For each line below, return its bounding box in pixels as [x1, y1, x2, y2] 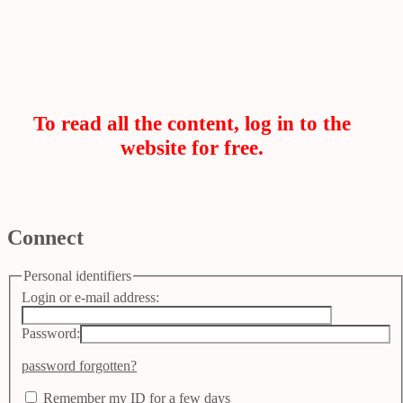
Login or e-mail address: [22, 289, 159, 305]
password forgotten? [22, 357, 137, 373]
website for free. [120, 136, 264, 160]
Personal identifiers [23, 267, 131, 283]
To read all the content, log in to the [32, 112, 351, 136]
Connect [7, 226, 84, 250]
